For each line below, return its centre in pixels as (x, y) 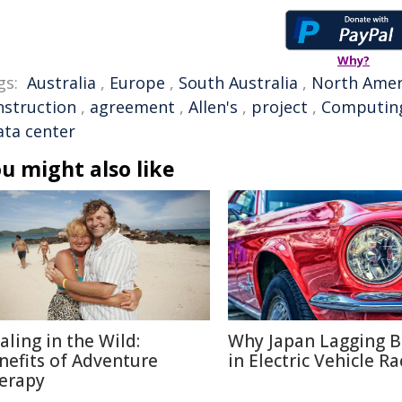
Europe (137, 83)
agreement (132, 107)
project (280, 107)
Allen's (213, 107)
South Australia (238, 83)
